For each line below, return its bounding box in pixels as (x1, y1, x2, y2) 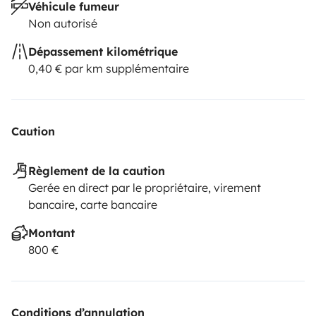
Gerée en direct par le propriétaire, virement (28, 180, 261, 195)
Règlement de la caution (28, 163, 165, 178)
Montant (28, 225, 75, 240)
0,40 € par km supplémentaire (28, 61, 189, 75)
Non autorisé (28, 16, 97, 30)
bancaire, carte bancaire (28, 197, 157, 212)
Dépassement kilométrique (28, 44, 178, 59)
